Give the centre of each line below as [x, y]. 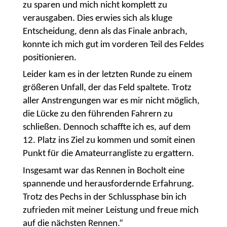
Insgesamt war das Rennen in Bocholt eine [103, 171]
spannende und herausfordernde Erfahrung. [108, 184]
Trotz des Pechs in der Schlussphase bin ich [104, 197]
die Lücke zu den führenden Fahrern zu [98, 115]
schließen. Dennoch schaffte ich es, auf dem [106, 128]
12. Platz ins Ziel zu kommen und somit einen [109, 141]
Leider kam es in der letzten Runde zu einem [107, 75]
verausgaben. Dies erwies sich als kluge [97, 18]
